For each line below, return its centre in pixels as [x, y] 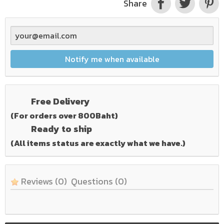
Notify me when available [112, 59]
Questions [93, 181]
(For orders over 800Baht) [64, 115]
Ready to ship [61, 128]
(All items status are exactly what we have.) [98, 143]
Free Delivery [60, 101]
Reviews [37, 181]
